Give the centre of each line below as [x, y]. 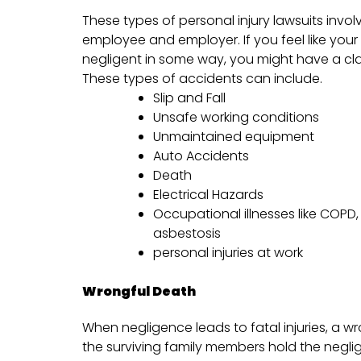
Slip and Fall [189, 98]
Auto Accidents [201, 156]
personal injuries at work [228, 253]
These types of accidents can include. [202, 79]
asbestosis [187, 234]
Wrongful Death [139, 292]
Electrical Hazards [208, 195]
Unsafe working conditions [236, 118]
